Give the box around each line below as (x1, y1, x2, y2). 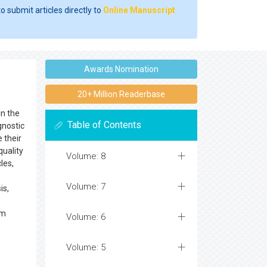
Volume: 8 (66, 151, 105, 162)
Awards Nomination (84, 64, 159, 74)
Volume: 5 (66, 242, 105, 253)
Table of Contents (67, 119, 141, 131)
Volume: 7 (66, 181, 105, 192)
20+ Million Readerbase (77, 89, 165, 99)
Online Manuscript (103, 5, 175, 15)
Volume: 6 (66, 212, 105, 222)
